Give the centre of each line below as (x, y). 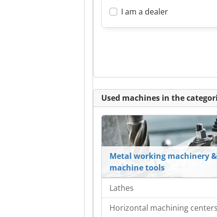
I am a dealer (145, 12)
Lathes (122, 188)
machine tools (137, 168)
